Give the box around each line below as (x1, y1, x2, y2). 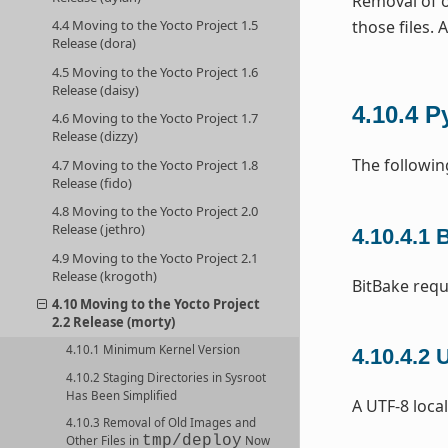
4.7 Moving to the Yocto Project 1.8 (52, 155, 259, 174)
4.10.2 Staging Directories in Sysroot (66, 369, 267, 385)
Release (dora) (52, 34, 137, 53)
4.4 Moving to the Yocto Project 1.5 (52, 16, 259, 35)
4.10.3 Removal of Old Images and (66, 415, 257, 431)
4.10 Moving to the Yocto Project (52, 295, 261, 314)
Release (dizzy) (52, 127, 139, 146)
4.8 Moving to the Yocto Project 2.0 (52, 202, 259, 221)
